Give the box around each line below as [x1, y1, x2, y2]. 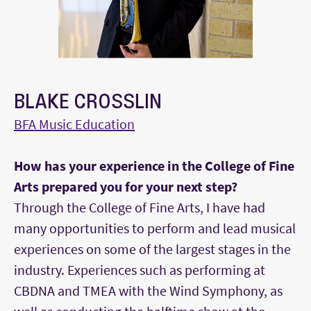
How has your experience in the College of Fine [14, 157, 294, 175]
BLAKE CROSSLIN [14, 90, 162, 113]
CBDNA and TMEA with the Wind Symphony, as [14, 282, 283, 300]
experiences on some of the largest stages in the [14, 240, 291, 258]
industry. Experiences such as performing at [14, 261, 265, 279]
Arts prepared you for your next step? [14, 178, 240, 196]
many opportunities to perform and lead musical [14, 219, 296, 237]
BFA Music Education [14, 115, 135, 133]
